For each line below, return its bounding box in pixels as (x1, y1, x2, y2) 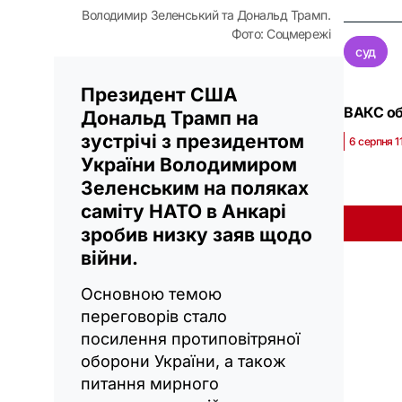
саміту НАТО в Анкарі (81, 199, 286, 223)
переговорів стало (81, 306, 227, 326)
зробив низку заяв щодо (81, 223, 312, 246)
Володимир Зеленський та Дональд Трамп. (82, 6, 331, 22)
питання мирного (81, 373, 219, 393)
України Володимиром (81, 153, 297, 176)
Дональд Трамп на (81, 106, 258, 129)
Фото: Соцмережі (231, 25, 331, 41)
